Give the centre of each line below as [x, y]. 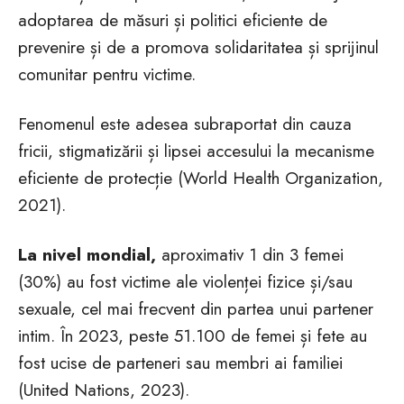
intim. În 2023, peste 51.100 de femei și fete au [193, 336]
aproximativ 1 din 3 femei [250, 255]
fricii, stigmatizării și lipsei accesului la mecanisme [196, 151]
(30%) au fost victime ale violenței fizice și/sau [185, 282]
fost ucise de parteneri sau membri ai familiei [180, 363]
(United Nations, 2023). [104, 390]
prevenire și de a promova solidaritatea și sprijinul [198, 47]
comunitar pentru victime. [107, 74]
